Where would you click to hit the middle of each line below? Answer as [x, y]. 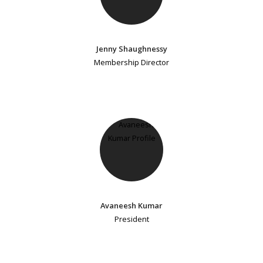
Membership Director [131, 62]
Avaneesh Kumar [131, 206]
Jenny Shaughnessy [131, 48]
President [131, 219]
